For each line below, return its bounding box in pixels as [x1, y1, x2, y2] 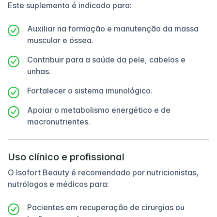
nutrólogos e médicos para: [8, 179, 109, 189]
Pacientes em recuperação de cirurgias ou [27, 202, 185, 212]
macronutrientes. [27, 117, 90, 126]
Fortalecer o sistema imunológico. [27, 86, 153, 95]
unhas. [27, 66, 51, 76]
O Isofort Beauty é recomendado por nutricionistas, [8, 168, 199, 177]
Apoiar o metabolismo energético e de [27, 105, 170, 115]
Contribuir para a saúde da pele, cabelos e [27, 55, 186, 64]
